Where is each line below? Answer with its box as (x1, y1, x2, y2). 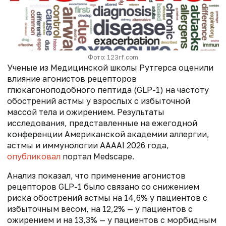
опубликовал (7, 151, 61, 161)
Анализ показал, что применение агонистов (7, 170, 186, 181)
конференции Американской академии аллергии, (7, 129, 209, 139)
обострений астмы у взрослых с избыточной (7, 95, 190, 106)
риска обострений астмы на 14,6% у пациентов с (7, 192, 207, 203)
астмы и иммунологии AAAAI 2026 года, (7, 140, 169, 150)
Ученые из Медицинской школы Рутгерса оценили (7, 62, 213, 73)
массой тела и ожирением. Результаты (7, 106, 164, 117)
